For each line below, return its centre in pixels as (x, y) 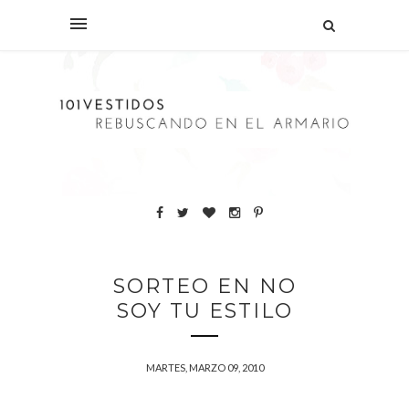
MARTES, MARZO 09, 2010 (204, 367)
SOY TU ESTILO (204, 310)
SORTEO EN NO (204, 286)
